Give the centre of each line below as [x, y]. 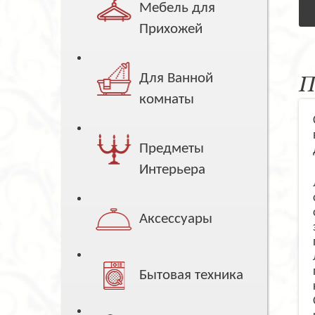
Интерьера [173, 170]
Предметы [172, 149]
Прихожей [171, 30]
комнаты [167, 100]
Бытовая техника [192, 276]
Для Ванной [176, 79]
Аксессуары [176, 219]
